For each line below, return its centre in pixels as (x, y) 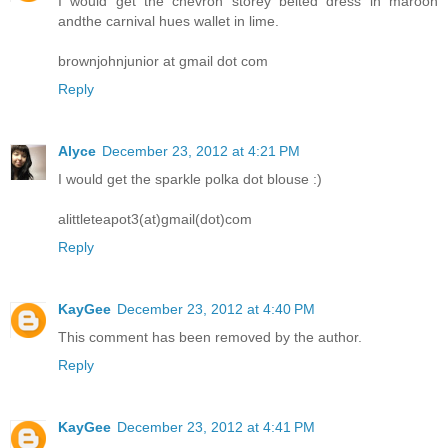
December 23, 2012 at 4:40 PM (216, 308)
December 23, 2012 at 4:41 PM (216, 426)
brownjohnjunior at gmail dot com (163, 60)
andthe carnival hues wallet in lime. (168, 20)
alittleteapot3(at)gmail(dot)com (155, 218)
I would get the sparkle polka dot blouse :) (190, 178)
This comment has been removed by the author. (210, 336)
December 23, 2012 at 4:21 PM (201, 150)
